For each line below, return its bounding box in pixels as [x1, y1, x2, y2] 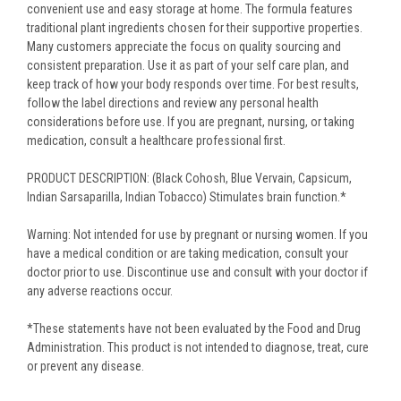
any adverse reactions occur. [27, 283, 181, 298]
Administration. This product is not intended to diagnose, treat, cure [27, 339, 369, 354]
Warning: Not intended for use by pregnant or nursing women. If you [27, 226, 368, 242]
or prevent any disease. [27, 358, 144, 373]
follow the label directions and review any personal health [27, 95, 319, 110]
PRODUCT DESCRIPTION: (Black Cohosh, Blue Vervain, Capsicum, [27, 170, 352, 185]
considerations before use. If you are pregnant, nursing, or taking [27, 114, 354, 129]
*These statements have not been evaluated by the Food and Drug [27, 320, 361, 336]
